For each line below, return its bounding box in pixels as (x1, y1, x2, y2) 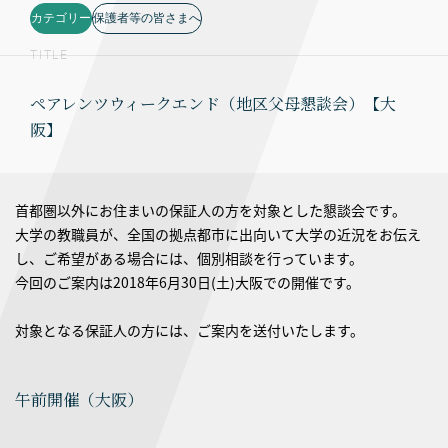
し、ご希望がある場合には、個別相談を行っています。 (15, 248, 363, 268)
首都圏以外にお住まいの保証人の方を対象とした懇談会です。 (15, 200, 406, 220)
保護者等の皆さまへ (93, 11, 201, 25)
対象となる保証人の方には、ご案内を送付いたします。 (15, 320, 364, 340)
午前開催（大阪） (15, 388, 143, 411)
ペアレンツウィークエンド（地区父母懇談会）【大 (30, 92, 396, 115)
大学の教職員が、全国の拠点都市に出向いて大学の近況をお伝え (15, 224, 421, 244)
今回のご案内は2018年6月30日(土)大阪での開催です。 (15, 272, 360, 292)
